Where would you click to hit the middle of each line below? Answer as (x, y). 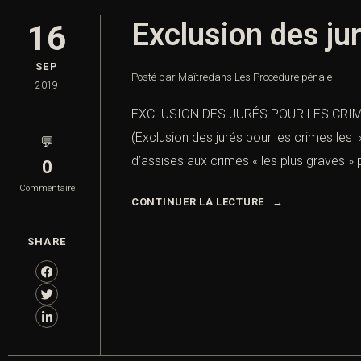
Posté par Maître (170, 77)
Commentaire (47, 189)
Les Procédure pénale (283, 77)
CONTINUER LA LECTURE (198, 202)
